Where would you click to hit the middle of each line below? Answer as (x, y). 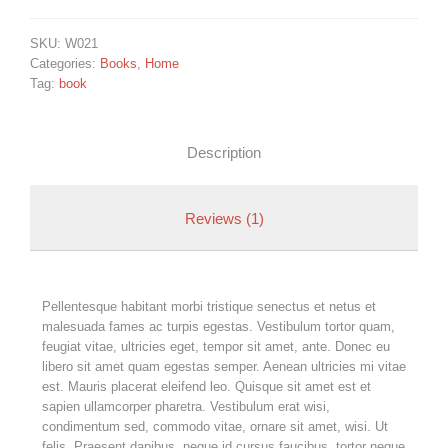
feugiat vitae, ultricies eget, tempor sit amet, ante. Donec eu (216, 346)
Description (224, 153)
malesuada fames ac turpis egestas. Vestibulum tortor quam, (218, 326)
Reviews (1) (224, 219)
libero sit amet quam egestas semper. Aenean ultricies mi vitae (224, 366)
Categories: (65, 64)
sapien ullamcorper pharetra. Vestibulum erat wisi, (186, 406)
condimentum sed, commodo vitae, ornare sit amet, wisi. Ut (215, 426)
